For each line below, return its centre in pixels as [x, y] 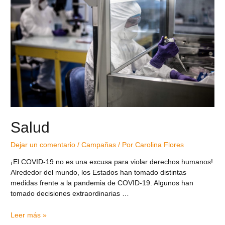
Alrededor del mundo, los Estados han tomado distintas [99, 172]
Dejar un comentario [43, 145]
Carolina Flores [160, 145]
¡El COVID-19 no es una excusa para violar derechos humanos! [112, 162]
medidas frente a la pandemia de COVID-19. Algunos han [102, 183]
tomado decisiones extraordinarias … [70, 193]
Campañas [99, 145]
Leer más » [29, 215]
